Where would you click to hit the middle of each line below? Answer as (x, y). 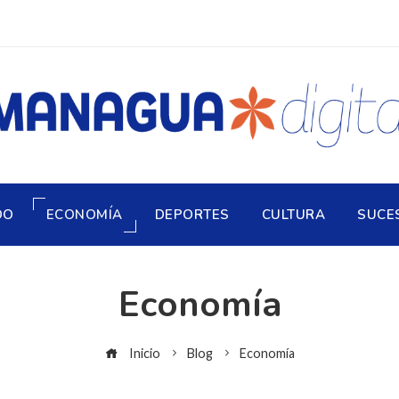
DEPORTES (192, 214)
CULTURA (293, 214)
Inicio (143, 353)
